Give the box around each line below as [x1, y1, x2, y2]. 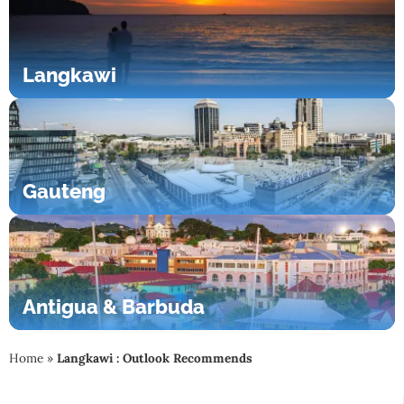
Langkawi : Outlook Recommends [57, 350, 252, 367]
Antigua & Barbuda [23, 295, 205, 319]
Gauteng [23, 179, 106, 203]
